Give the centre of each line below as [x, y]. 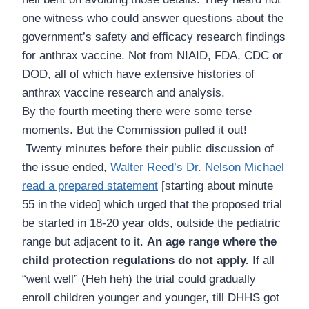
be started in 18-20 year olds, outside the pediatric [151, 223]
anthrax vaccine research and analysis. [123, 93]
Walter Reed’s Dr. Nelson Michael [197, 168]
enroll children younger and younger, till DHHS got [151, 298]
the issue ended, [66, 168]
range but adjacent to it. [84, 242]
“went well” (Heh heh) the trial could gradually [139, 279]
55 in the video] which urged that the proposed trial [152, 205]
